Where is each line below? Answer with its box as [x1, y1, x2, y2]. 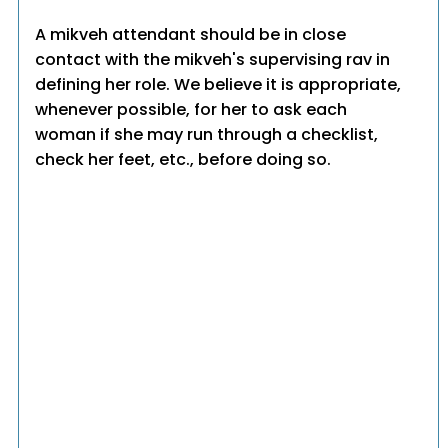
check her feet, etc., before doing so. [35, 148, 332, 172]
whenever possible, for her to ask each [35, 98, 348, 122]
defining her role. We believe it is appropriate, [35, 73, 402, 97]
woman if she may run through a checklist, [35, 123, 379, 147]
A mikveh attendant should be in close [35, 23, 347, 47]
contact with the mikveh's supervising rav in [35, 48, 391, 72]
